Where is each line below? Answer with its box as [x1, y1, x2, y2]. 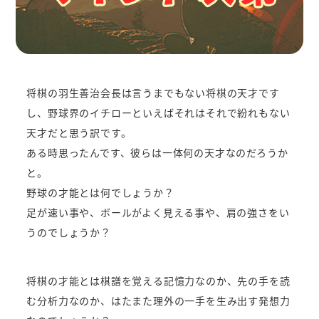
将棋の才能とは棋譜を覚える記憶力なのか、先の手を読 [26, 273, 291, 288]
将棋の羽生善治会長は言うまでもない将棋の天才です [26, 85, 280, 100]
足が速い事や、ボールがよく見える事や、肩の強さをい [26, 204, 290, 219]
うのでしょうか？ [26, 224, 111, 239]
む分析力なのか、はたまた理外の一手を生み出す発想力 [26, 293, 291, 308]
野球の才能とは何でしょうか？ [26, 184, 174, 199]
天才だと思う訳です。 [26, 125, 132, 140]
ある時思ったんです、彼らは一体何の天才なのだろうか [26, 145, 288, 159]
